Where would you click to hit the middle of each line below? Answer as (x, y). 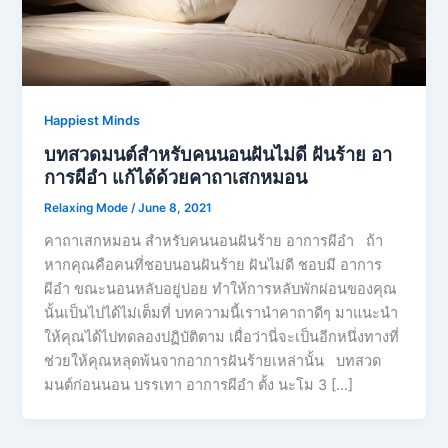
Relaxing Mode (88, 208)
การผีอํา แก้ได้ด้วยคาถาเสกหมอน (176, 177)
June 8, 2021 (175, 208)
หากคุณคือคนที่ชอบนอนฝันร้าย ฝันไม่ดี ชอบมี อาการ (213, 265)
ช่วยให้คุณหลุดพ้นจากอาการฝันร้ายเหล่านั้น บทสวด (213, 361)
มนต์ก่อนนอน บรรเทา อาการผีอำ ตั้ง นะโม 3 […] (199, 385)
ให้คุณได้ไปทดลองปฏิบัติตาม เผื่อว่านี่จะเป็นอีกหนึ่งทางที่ (222, 337)
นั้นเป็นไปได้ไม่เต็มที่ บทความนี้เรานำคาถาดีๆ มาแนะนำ (221, 313)
